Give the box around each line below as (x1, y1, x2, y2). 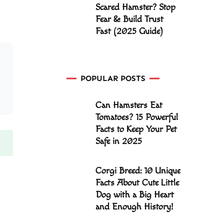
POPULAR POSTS (80, 73, 145, 83)
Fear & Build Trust (95, 14, 163, 24)
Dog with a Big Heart (95, 189, 174, 200)
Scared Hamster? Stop (95, 2, 175, 12)
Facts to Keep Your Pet (95, 124, 177, 134)
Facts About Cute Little (95, 177, 179, 188)
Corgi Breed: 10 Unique (95, 165, 180, 176)
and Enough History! (95, 201, 173, 212)
